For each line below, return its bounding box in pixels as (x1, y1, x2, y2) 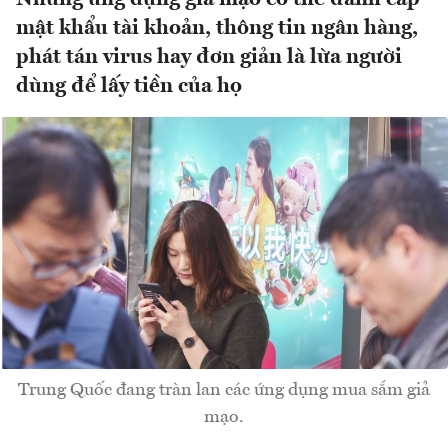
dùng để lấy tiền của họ (16, 76, 242, 98)
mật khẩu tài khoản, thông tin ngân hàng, (16, 18, 418, 40)
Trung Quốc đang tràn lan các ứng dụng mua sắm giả (18, 381, 430, 400)
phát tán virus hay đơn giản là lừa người (16, 47, 402, 69)
